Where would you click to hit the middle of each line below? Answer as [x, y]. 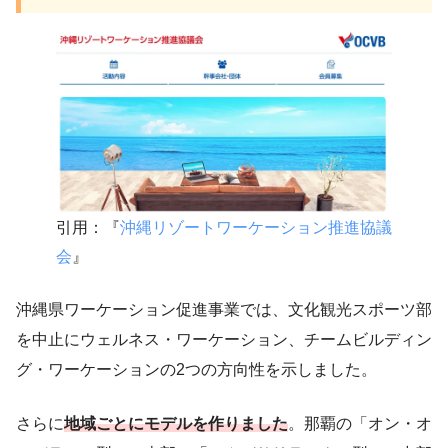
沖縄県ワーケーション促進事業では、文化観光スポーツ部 [224, 310]
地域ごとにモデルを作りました [176, 424]
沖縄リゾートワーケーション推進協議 [256, 228]
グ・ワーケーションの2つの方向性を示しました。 [196, 370]
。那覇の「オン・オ [360, 424]
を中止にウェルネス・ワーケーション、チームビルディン [224, 340]
